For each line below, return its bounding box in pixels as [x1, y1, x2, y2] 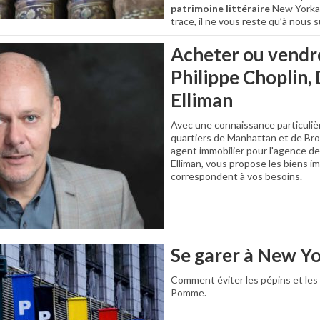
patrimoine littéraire [171, 2, 270, 14]
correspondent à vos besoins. [171, 170, 302, 182]
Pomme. [171, 286, 206, 299]
